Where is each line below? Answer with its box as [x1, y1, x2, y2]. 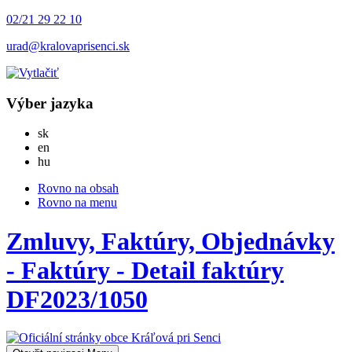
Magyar [49, 154, 88, 168]
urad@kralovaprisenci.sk [6, 39, 130, 53]
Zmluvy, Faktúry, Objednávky [6, 226, 335, 255]
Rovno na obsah [38, 181, 119, 196]
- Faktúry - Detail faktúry [6, 255, 284, 284]
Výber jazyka [6, 94, 93, 112]
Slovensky [48, 126, 100, 140]
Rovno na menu [38, 196, 117, 210]
